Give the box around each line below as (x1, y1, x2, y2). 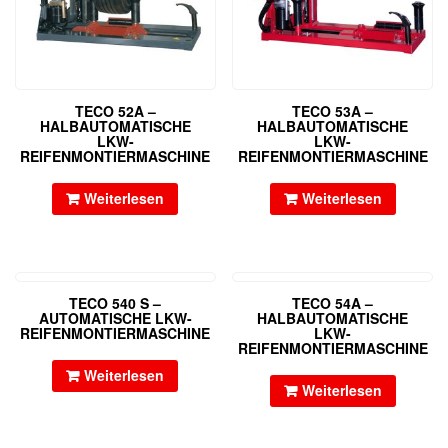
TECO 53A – (292, 100, 374, 121)
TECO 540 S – (69, 292, 162, 313)
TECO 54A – (292, 292, 374, 313)
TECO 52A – (74, 100, 156, 121)
